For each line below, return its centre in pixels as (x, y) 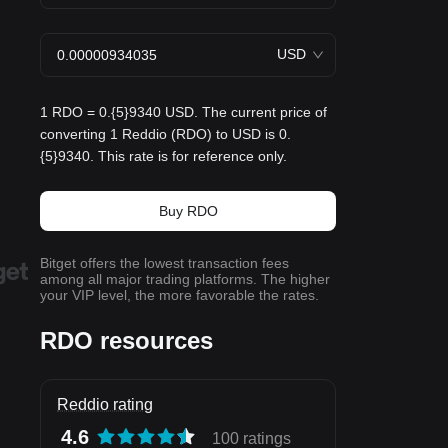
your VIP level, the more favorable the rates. (179, 295)
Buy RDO (188, 211)
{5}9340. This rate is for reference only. (163, 156)
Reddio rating (105, 404)
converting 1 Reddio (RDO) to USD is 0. (165, 134)
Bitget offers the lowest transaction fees (164, 263)
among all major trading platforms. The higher (185, 279)
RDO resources (126, 340)
